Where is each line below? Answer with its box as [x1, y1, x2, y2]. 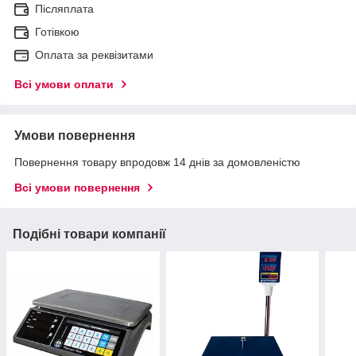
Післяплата [35, 2, 94, 16]
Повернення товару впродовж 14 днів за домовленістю [14, 156, 300, 169]
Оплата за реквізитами [35, 48, 153, 62]
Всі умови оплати [14, 78, 114, 91]
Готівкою [35, 25, 79, 39]
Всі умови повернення [14, 181, 140, 195]
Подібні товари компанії [13, 227, 166, 242]
